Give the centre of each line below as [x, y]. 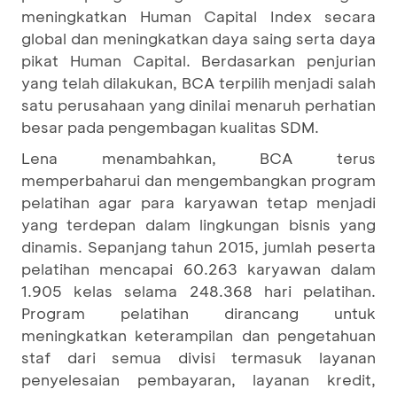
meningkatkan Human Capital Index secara [198, 16]
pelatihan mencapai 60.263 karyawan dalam [198, 268]
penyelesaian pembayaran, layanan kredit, [198, 379]
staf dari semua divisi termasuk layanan [198, 357]
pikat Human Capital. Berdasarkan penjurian [198, 60]
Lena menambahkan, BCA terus [198, 157]
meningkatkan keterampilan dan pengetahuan [198, 335]
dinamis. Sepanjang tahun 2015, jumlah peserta [198, 246]
